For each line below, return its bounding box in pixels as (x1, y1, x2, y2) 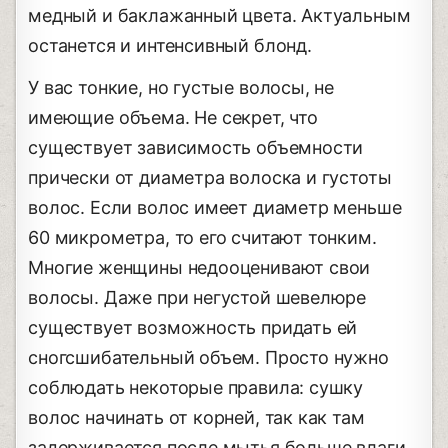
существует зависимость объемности (28, 136, 364, 158)
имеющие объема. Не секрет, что (28, 106, 318, 128)
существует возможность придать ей (28, 316, 358, 338)
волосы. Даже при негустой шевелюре (28, 286, 367, 308)
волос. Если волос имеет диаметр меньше (28, 196, 402, 218)
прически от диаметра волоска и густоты (28, 166, 392, 188)
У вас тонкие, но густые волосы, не (28, 76, 335, 98)
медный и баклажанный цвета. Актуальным (28, 4, 411, 26)
